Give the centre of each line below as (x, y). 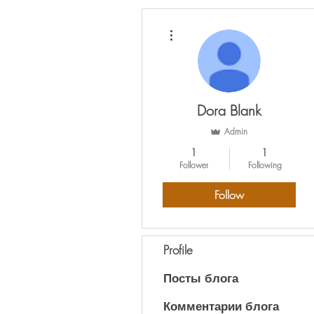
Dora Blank (229, 110)
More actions (199, 26)
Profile (178, 250)
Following (265, 165)
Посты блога (201, 278)
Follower (194, 165)
